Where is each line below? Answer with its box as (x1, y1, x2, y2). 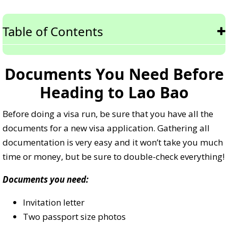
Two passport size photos (23, 211, 126, 223)
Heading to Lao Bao (39, 82, 189, 103)
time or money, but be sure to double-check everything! (3, 151, 224, 163)
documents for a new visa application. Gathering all (3, 122, 210, 134)
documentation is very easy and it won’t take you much (3, 136, 223, 149)
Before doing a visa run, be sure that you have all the (3, 108, 213, 120)
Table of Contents (3, 23, 103, 40)
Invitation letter (23, 196, 84, 209)
